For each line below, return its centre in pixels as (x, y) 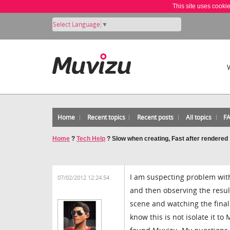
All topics (198, 117)
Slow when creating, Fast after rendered (170, 139)
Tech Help (91, 139)
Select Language (76, 24)
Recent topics (106, 117)
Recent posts (156, 117)
